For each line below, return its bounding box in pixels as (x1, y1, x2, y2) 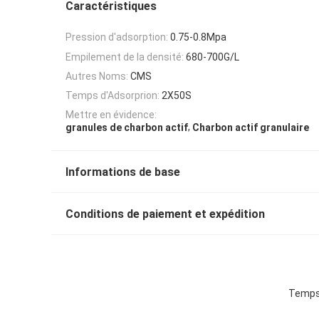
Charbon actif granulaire (192, 122, 309, 134)
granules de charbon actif (66, 122, 188, 134)
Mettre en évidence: (66, 109, 157, 121)
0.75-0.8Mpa (170, 31, 226, 43)
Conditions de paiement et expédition (66, 207, 265, 221)
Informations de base (66, 165, 180, 179)
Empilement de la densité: (66, 51, 184, 63)
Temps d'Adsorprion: (66, 90, 159, 102)
